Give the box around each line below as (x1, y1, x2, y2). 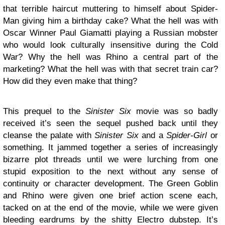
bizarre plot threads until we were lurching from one (3, 154, 218, 164)
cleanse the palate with (3, 130, 95, 140)
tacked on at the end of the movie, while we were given (3, 202, 218, 212)
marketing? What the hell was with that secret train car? (3, 64, 218, 74)
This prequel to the (3, 106, 85, 116)
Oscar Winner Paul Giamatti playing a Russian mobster (3, 28, 218, 38)
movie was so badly (131, 106, 218, 116)
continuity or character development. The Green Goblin (3, 178, 218, 188)
